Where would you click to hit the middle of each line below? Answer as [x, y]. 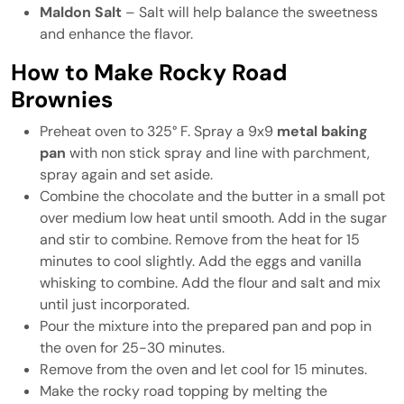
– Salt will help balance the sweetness [250, 12]
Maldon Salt [81, 12]
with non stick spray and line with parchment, [218, 153]
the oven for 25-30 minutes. [132, 348]
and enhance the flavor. [116, 34]
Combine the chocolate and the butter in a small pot [212, 196]
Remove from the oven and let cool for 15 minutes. [203, 369]
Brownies [62, 100]
